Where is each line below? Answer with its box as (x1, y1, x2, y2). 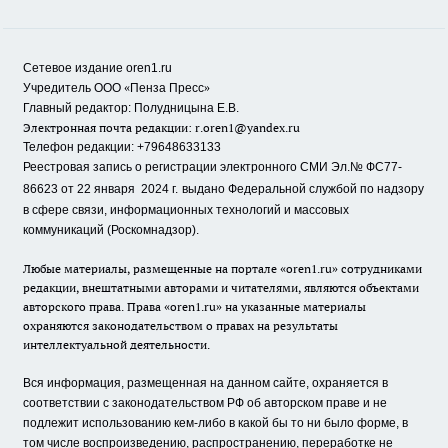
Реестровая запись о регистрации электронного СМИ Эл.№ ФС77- (23, 160, 402, 175)
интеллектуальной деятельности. (23, 337, 210, 353)
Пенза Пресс (130, 81, 204, 96)
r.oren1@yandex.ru (195, 120, 300, 136)
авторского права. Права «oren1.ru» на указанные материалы (23, 299, 366, 315)
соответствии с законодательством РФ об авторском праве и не (23, 396, 387, 411)
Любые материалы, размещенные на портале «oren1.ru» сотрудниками (23, 261, 422, 277)
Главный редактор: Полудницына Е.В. (23, 101, 239, 116)
